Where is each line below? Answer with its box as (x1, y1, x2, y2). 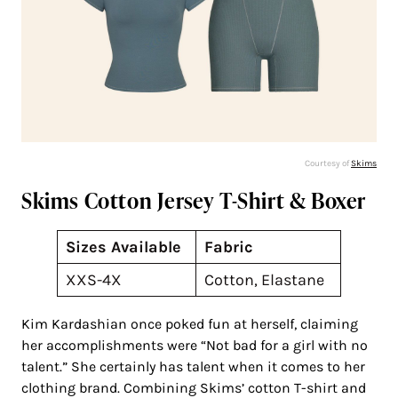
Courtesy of (305, 158, 351, 170)
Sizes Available (66, 237, 181, 258)
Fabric (204, 237, 253, 258)
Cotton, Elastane (204, 270, 324, 291)
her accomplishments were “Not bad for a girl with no (21, 337, 368, 354)
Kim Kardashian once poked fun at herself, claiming (21, 315, 358, 333)
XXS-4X (66, 270, 122, 291)
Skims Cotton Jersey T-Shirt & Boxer (21, 186, 366, 216)
